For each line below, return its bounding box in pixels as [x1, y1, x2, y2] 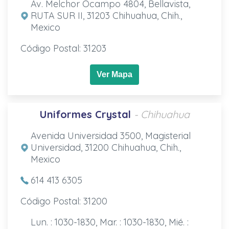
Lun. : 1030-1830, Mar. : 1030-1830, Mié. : [30, 216, 189, 228]
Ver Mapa [97, 70, 132, 79]
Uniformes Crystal [39, 107, 131, 121]
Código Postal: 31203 [20, 42, 106, 54]
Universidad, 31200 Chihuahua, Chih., [30, 141, 181, 153]
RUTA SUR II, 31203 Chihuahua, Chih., [30, 9, 182, 21]
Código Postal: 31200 [20, 195, 107, 207]
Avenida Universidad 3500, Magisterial [30, 129, 191, 142]
